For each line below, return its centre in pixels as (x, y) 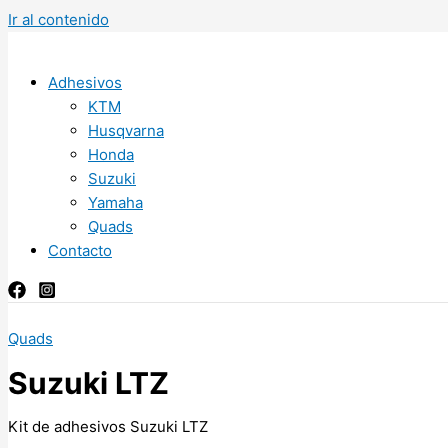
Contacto (80, 250)
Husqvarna (126, 130)
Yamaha (115, 202)
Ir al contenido (58, 19)
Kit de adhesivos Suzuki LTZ (108, 427)
